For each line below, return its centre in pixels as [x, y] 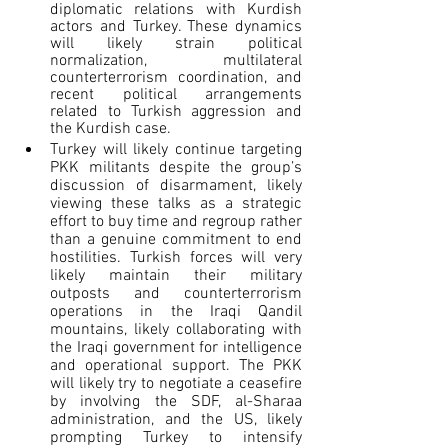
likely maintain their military [176, 276]
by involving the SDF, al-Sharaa [176, 402]
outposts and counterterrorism [176, 294]
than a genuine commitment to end [176, 240]
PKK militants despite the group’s [176, 168]
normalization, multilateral [176, 61]
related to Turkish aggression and [176, 112]
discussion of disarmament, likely [176, 186]
